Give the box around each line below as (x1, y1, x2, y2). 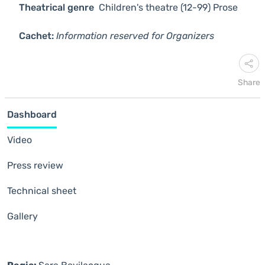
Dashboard (7, 109, 57, 120)
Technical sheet (7, 185, 76, 196)
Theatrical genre (19, 2, 96, 13)
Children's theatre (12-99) (99, 2, 211, 13)
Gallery (7, 211, 38, 222)
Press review (7, 160, 63, 171)
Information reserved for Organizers (56, 30, 214, 41)
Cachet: (19, 30, 54, 41)
